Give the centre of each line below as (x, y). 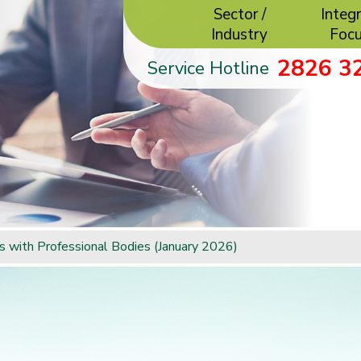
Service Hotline (208, 68)
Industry (240, 35)
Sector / (239, 15)
